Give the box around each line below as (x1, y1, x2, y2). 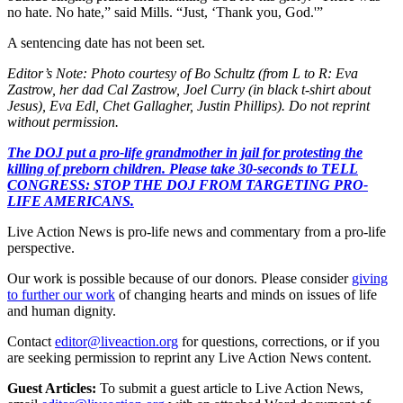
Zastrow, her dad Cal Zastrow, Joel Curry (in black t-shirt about (7, 81, 371, 97)
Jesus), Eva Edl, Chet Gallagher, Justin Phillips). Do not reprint (7, 97, 370, 113)
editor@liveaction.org (55, 333, 178, 349)
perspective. (7, 239, 75, 255)
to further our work (7, 286, 115, 302)
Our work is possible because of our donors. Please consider (7, 270, 348, 286)
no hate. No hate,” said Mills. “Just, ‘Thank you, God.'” (7, 4, 323, 20)
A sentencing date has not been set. (7, 34, 205, 50)
